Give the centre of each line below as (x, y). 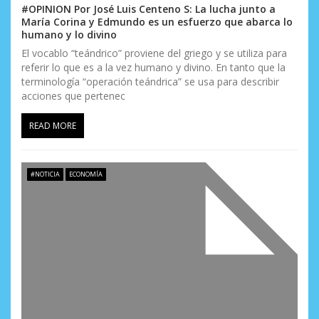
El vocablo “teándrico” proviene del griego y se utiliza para (154, 53)
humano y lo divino (69, 34)
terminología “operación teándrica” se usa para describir (150, 81)
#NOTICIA (45, 174)
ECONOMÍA (85, 174)
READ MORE (53, 125)
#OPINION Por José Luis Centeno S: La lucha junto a (148, 9)
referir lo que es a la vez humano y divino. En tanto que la (153, 67)
